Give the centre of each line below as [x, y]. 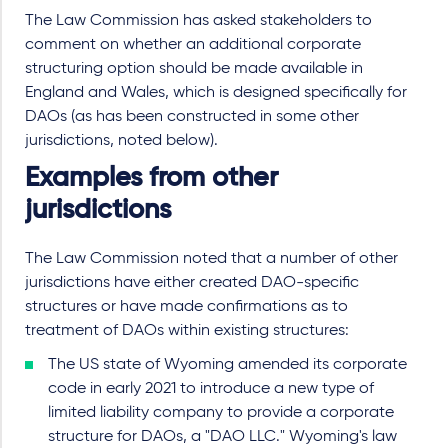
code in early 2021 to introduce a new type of [211, 388]
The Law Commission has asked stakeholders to [198, 20]
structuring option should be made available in [194, 68]
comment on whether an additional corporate [193, 44]
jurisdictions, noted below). [121, 140]
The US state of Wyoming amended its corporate [227, 364]
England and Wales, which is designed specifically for [216, 92]
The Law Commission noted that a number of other [211, 258]
